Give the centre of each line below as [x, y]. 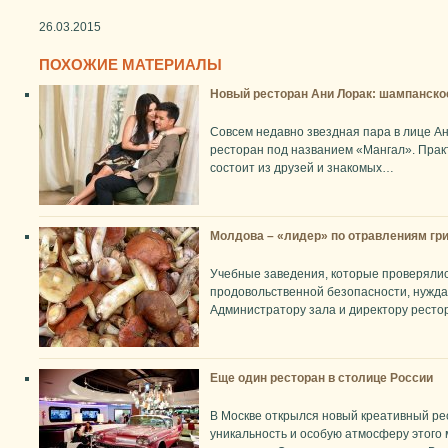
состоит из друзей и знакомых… [302, 168]
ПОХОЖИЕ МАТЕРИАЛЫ [130, 65]
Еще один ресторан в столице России [321, 378]
